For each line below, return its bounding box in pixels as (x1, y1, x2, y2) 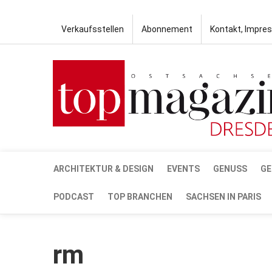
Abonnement (141, 24, 192, 34)
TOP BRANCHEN (107, 191, 172, 202)
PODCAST (53, 191, 94, 202)
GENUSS (213, 163, 247, 174)
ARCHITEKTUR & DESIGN (53, 163, 154, 174)
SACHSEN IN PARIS (186, 191, 261, 202)
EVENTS (167, 163, 200, 174)
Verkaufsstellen (61, 24, 124, 34)
